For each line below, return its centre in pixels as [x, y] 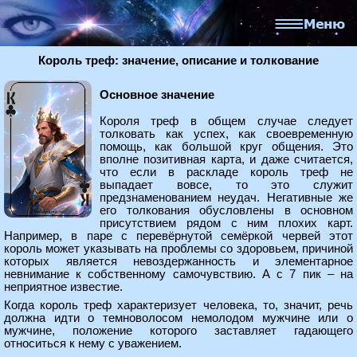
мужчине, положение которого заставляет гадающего [178, 331]
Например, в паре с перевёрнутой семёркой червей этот [178, 236]
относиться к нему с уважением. [93, 343]
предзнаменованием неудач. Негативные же [226, 198]
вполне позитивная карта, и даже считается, [226, 159]
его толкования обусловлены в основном [226, 210]
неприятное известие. [63, 287]
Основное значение [157, 95]
